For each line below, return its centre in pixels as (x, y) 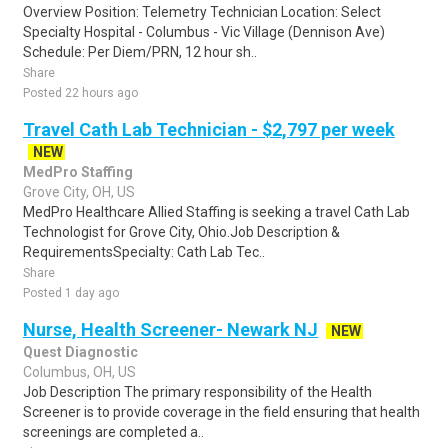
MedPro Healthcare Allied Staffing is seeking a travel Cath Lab (216, 212)
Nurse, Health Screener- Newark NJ (170, 329)
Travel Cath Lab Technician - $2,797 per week (209, 129)
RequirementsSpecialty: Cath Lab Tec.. (144, 252)
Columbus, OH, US (79, 372)
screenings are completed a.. (113, 432)
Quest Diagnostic (80, 352)
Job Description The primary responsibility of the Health (197, 392)
